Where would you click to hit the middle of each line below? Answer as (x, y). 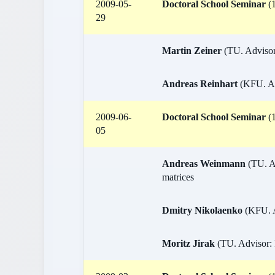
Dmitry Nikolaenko (202, 210)
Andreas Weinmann (205, 164)
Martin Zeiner (192, 51)
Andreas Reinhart (200, 84)
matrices (178, 177)
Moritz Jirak (188, 243)
